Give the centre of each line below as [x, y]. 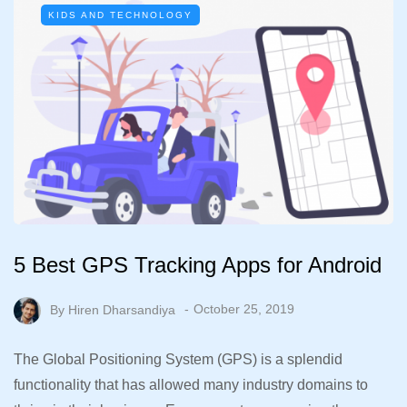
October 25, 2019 [244, 309]
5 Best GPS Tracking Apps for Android [198, 264]
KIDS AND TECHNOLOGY [120, 15]
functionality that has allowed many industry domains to [191, 384]
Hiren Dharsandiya [122, 309]
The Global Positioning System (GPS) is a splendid [178, 359]
